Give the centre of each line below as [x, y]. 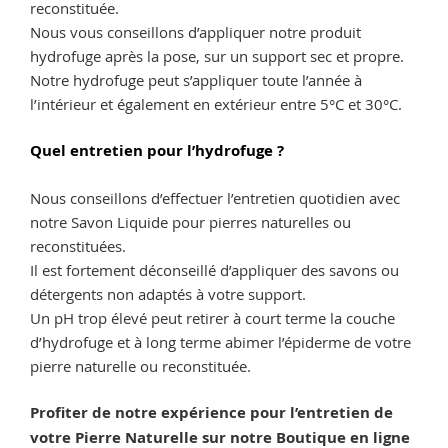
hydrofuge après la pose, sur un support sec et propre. [217, 55]
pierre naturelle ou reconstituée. [140, 365]
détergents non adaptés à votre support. [168, 293]
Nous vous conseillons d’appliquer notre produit [195, 31]
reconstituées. [78, 245]
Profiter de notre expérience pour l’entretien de [211, 413]
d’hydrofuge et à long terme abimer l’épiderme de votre [220, 341]
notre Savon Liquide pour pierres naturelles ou [190, 221]
